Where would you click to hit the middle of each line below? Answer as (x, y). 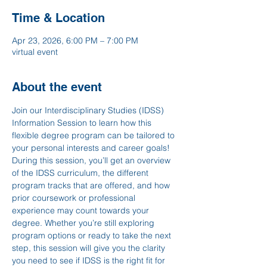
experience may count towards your (82, 210)
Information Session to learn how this (83, 123)
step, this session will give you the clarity (90, 248)
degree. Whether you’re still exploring (84, 223)
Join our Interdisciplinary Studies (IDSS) (89, 110)
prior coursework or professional (75, 198)
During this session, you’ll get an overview (92, 160)
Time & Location (58, 18)
